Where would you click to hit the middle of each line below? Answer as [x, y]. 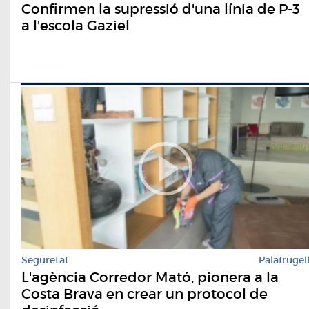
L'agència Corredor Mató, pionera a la [150, 278]
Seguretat [45, 260]
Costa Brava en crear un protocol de [144, 294]
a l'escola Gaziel [76, 26]
